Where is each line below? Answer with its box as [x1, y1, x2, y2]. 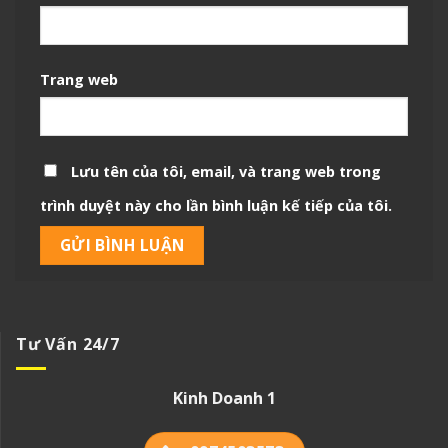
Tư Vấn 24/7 [16, 332, 120, 355]
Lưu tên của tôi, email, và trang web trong [71, 162, 381, 182]
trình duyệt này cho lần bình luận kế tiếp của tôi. [40, 196, 392, 216]
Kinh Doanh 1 [173, 387, 276, 410]
